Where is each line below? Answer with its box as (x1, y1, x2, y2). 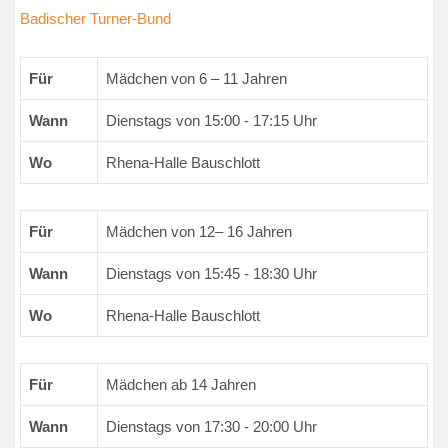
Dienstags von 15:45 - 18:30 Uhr (106, 265, 318, 282)
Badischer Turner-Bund (20, 10, 171, 27)
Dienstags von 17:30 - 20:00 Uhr (106, 418, 318, 435)
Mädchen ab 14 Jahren (106, 376, 257, 393)
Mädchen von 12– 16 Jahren (106, 223, 293, 240)
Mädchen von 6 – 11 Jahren (106, 70, 288, 87)
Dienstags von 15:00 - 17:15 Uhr (106, 112, 318, 129)
